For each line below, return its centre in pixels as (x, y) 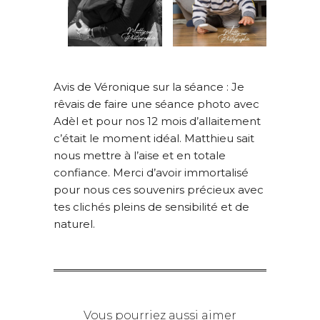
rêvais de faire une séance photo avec (156, 104)
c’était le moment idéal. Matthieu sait (154, 139)
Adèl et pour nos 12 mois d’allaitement (157, 121)
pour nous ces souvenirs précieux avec (159, 190)
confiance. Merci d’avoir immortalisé (151, 173)
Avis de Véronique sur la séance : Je (149, 87)
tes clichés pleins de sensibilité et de (151, 207)
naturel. (74, 224)
